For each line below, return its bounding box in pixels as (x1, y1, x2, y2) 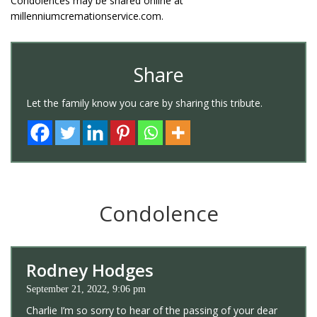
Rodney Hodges (26, 258, 154, 282)
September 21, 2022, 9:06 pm (26, 284, 146, 294)
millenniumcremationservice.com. (11, 9, 163, 23)
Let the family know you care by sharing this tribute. (26, 96, 263, 110)
